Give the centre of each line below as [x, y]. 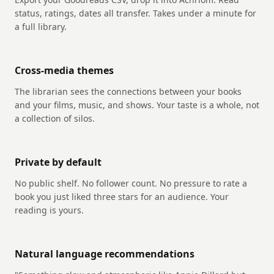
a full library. [41, 27]
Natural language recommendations [105, 254]
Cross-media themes [64, 71]
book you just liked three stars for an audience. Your [122, 197]
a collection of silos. [55, 119]
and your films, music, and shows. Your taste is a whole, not [137, 105]
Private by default [58, 162]
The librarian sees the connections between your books [128, 92]
